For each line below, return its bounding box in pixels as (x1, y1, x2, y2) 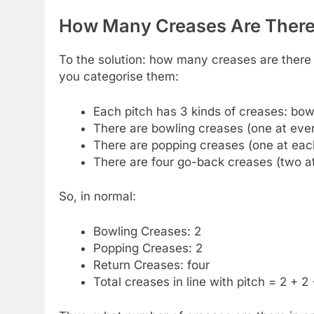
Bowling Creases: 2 (93, 224, 201, 238)
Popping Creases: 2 (93, 240, 203, 255)
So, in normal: (59, 189, 136, 204)
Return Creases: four (93, 257, 210, 272)
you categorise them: (59, 69, 179, 84)
